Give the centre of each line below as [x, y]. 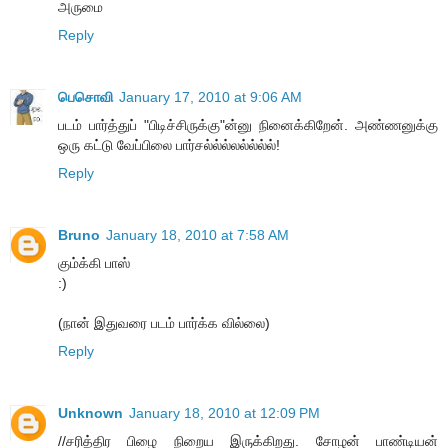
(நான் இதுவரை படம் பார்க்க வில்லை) [164, 322]
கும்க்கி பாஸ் [94, 262]
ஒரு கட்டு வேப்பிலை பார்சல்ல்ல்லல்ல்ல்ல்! [169, 144]
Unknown [90, 412]
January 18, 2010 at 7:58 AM [197, 234]
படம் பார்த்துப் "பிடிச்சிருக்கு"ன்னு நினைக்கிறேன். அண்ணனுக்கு [248, 124]
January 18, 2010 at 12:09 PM [224, 412]
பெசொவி [85, 96]
